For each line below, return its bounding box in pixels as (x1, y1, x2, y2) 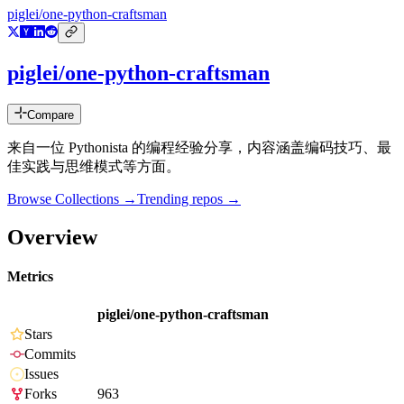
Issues (24, 366, 59, 382)
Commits (24, 346, 76, 363)
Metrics (7, 269, 53, 285)
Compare (27, 108, 74, 123)
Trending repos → (137, 191, 241, 207)
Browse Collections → (7, 191, 137, 207)
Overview (7, 225, 97, 249)
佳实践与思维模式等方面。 (7, 159, 180, 175)
